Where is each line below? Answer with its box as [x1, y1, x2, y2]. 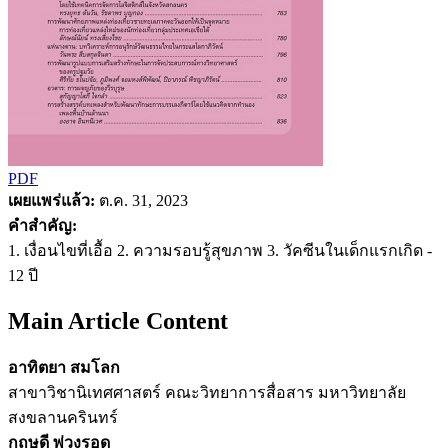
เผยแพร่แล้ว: [8, 191, 95, 209]
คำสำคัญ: [8, 216, 77, 234]
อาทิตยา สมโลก [8, 358, 120, 376]
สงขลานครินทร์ [8, 408, 118, 426]
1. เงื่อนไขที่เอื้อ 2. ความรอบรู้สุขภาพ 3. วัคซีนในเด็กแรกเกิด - [8, 241, 432, 259]
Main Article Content [8, 307, 228, 334]
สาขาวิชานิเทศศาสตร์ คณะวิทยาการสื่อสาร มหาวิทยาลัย [8, 383, 406, 401]
